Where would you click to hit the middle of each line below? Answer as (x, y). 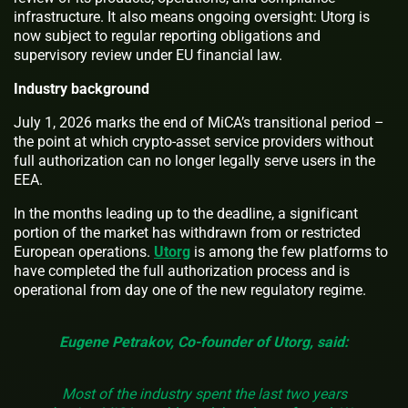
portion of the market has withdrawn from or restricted (187, 232)
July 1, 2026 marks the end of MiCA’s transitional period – (199, 122)
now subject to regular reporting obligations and (167, 36)
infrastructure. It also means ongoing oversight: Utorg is (192, 16)
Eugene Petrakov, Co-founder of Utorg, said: (204, 342)
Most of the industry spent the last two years (204, 393)
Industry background (82, 88)
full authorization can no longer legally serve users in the (194, 160)
